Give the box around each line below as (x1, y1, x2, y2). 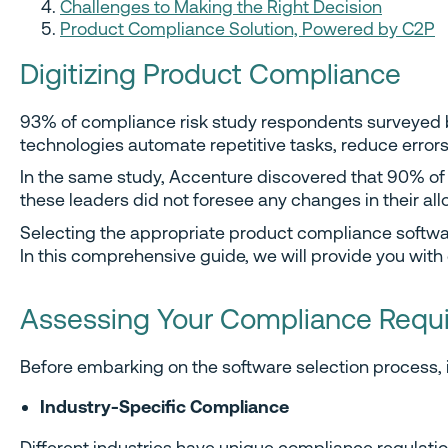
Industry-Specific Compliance (40, 395, 289, 417)
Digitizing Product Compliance (20, 57, 401, 91)
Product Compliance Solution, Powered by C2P (60, 17, 435, 39)
